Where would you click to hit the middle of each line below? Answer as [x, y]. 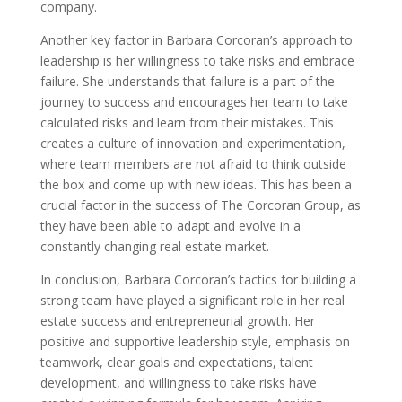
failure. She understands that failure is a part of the [187, 81]
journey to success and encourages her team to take [194, 102]
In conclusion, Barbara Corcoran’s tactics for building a [198, 280]
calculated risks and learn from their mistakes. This [187, 122]
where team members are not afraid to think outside [193, 164]
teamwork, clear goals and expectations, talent [176, 362]
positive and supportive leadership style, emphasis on [195, 341]
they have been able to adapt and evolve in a [170, 226]
